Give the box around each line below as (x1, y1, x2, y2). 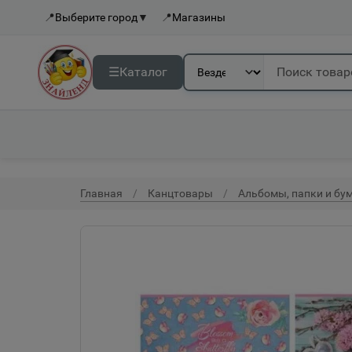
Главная (80, 187, 123, 200)
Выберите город (55, 11, 137, 24)
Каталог (119, 64, 167, 79)
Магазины (172, 11, 225, 24)
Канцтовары (148, 187, 213, 200)
